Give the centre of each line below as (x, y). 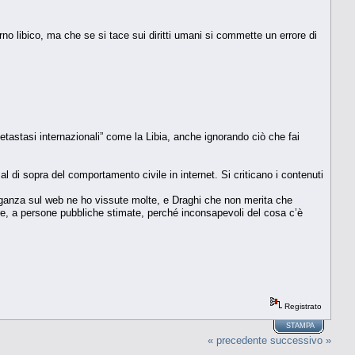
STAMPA (301, 325)
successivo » (301, 340)
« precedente (237, 340)
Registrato (302, 306)
